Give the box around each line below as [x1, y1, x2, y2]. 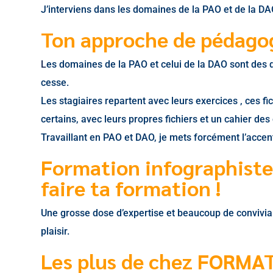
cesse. [41, 76, 69, 88]
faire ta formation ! [41, 174, 221, 201]
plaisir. [41, 225, 70, 237]
